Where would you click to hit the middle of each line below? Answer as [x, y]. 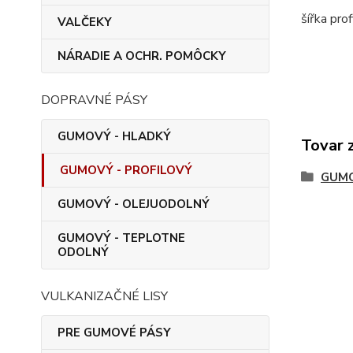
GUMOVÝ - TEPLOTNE [121, 238]
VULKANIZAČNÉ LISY [104, 296]
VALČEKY [85, 22]
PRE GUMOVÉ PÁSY [114, 333]
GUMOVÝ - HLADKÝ [114, 136]
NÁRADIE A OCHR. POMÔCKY [142, 56]
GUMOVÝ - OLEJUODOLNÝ [134, 204]
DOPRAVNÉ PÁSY [94, 100]
